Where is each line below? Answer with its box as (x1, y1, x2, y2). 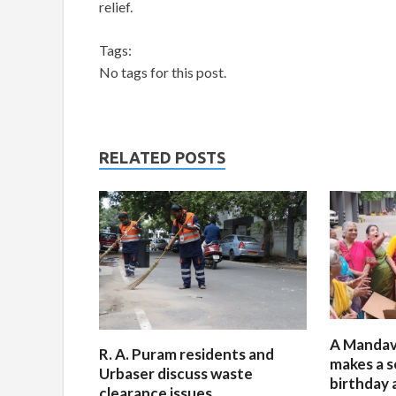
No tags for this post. (99, 64, 226, 81)
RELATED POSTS (99, 148, 225, 167)
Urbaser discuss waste (99, 364, 253, 384)
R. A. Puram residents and (99, 345, 274, 364)
